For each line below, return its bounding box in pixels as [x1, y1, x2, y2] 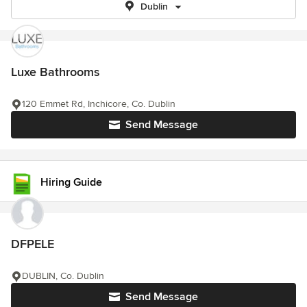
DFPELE [11, 236, 54, 251]
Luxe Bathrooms [11, 64, 99, 79]
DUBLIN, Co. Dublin [22, 270, 104, 282]
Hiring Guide [40, 175, 102, 189]
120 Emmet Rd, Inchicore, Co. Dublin [22, 98, 175, 110]
